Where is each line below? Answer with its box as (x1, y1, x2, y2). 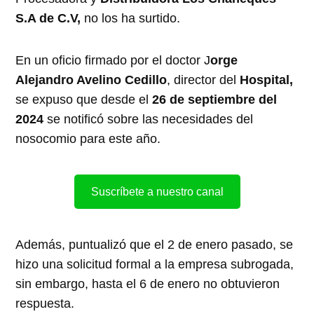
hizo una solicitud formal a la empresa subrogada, (15, 257, 294, 271)
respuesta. (15, 296, 75, 310)
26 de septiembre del (152, 92, 278, 107)
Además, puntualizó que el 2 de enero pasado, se (15, 237, 294, 252)
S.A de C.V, (15, 11, 81, 25)
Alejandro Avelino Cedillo (15, 72, 168, 87)
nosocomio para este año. (15, 131, 165, 146)
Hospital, (240, 72, 294, 87)
